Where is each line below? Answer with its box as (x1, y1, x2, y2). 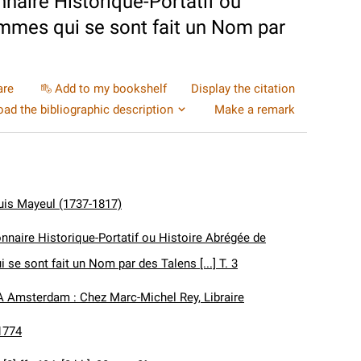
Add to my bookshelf (55, 81, 167, 96)
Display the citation (191, 81, 295, 96)
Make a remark (214, 102, 295, 117)
